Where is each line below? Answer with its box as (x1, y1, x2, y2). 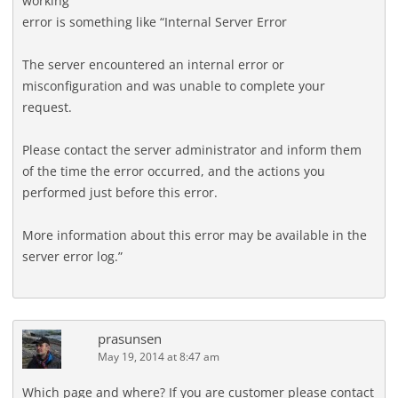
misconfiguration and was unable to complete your (22, 77, 325, 94)
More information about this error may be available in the (22, 227, 367, 243)
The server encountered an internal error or (22, 56, 284, 73)
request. (22, 99, 72, 115)
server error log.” (22, 248, 123, 265)
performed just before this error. (22, 184, 218, 201)
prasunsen (98, 330, 162, 347)
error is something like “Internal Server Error (22, 13, 287, 30)
